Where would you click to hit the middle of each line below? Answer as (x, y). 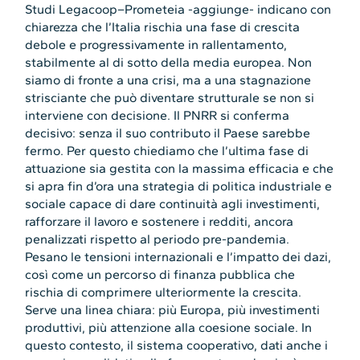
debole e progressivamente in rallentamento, (156, 45)
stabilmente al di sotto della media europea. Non (169, 63)
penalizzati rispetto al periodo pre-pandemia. (157, 239)
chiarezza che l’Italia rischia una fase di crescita (163, 27)
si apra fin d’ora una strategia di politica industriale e (179, 186)
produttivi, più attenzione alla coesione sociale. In (169, 328)
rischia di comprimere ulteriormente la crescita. (164, 292)
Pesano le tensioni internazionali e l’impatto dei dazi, (178, 257)
